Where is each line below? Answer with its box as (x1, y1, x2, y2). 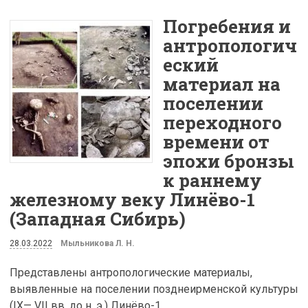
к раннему (163, 168, 262, 192)
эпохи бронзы (163, 149, 294, 173)
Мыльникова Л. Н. (60, 239, 135, 249)
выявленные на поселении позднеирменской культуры (10, 282, 298, 296)
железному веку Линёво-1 (10, 188, 255, 212)
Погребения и (163, 14, 291, 38)
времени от (163, 130, 269, 154)
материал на (163, 72, 280, 96)
